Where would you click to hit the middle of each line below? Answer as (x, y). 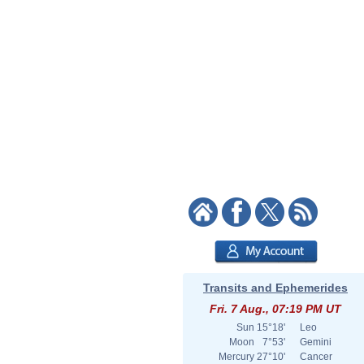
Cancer (316, 357)
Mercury (236, 357)
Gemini (316, 342)
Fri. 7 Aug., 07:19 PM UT (275, 309)
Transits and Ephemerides (275, 288)
